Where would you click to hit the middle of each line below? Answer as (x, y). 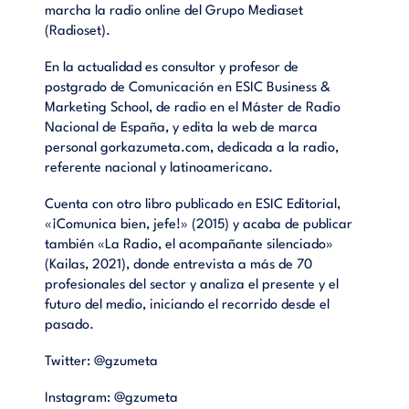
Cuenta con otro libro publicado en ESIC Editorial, (193, 204)
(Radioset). (78, 31)
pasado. (70, 325)
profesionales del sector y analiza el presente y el (192, 285)
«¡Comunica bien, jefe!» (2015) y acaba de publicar (199, 225)
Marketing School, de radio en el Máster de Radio (193, 108)
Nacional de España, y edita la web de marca (182, 128)
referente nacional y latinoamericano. (159, 168)
